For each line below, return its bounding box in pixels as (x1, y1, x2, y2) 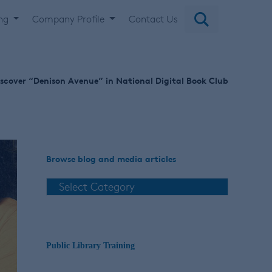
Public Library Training (46, 241, 135, 251)
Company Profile (32, 13, 107, 25)
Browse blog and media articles (46, 154, 176, 165)
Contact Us (129, 13, 178, 25)
